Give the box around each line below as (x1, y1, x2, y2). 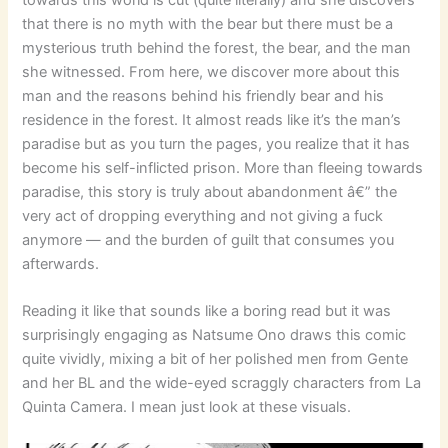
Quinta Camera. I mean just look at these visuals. (22, 398, 352, 417)
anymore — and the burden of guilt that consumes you (22, 231, 395, 250)
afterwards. (22, 255, 100, 274)
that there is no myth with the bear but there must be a (22, 15, 394, 34)
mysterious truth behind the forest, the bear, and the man (22, 39, 412, 58)
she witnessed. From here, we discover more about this (22, 63, 401, 82)
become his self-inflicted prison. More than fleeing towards (22, 159, 424, 178)
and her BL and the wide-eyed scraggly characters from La (22, 374, 422, 393)
